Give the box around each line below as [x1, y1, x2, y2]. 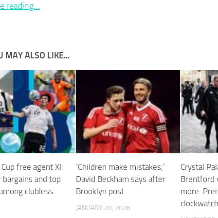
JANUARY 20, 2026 [76, 203, 131, 212]
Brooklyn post [76, 186, 125, 196]
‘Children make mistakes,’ [76, 162, 165, 172]
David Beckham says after [76, 174, 166, 184]
